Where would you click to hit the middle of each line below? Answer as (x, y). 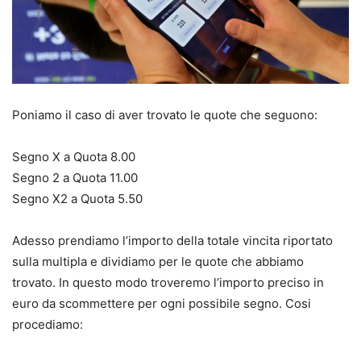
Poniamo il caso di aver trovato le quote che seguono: (165, 114)
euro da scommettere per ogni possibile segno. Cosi (162, 303)
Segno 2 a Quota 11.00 (75, 177)
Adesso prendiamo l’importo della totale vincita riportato (172, 240)
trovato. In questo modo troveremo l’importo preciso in (168, 282)
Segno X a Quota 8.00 (74, 156)
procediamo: (48, 324)
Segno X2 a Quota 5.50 (77, 198)
